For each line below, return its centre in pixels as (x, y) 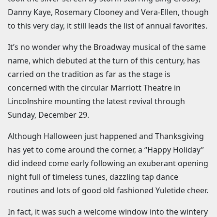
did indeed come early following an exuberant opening (108, 163)
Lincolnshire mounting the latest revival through (96, 101)
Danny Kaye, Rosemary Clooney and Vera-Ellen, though (108, 12)
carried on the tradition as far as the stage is (89, 74)
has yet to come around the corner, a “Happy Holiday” (106, 149)
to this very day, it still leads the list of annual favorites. (108, 25)
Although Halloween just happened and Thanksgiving (106, 136)
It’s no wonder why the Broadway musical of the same (107, 47)
